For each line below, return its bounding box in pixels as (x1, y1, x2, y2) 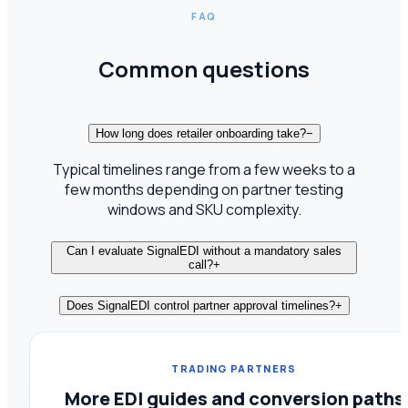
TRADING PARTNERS (171, 362, 297, 376)
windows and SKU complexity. (107, 199, 301, 220)
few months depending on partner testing (65, 179, 343, 200)
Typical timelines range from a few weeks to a (53, 159, 355, 180)
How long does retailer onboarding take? (95, 126, 306, 140)
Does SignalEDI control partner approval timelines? (66, 298, 335, 312)
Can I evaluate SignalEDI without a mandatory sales (66, 244, 342, 259)
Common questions (98, 53, 310, 84)
